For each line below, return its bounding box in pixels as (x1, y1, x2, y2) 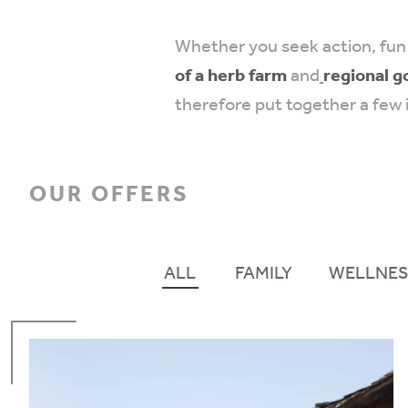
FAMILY (234, 265, 292, 283)
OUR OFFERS (29, 184, 189, 207)
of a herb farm (175, 67, 287, 86)
